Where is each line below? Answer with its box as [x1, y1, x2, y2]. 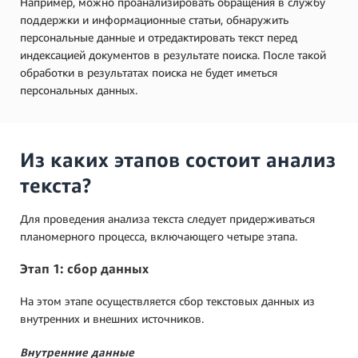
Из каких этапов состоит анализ [20, 147, 336, 172]
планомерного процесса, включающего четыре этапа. [20, 229, 297, 243]
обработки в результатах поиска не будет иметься [20, 65, 277, 79]
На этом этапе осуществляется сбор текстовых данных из [20, 293, 315, 308]
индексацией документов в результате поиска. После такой [20, 47, 326, 62]
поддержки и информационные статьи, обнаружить [20, 12, 288, 26]
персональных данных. [20, 82, 137, 97]
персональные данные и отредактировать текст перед [20, 30, 297, 44]
